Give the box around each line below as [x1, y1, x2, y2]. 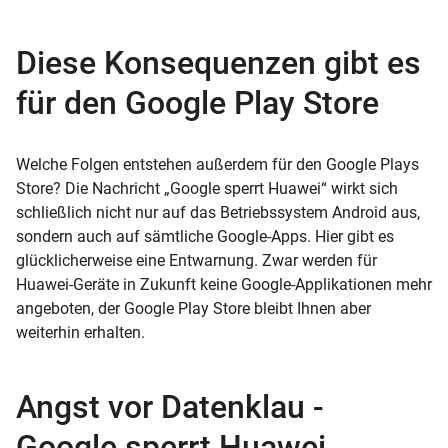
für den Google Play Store [16, 83, 379, 122]
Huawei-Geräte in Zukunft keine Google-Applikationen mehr [16, 274, 432, 294]
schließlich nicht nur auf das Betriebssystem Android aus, [16, 202, 420, 222]
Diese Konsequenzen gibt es [16, 43, 421, 82]
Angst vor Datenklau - [16, 387, 324, 426]
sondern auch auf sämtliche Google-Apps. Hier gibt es [16, 226, 394, 246]
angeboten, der [16, 298, 120, 318]
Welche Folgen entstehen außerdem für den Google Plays [16, 154, 419, 174]
